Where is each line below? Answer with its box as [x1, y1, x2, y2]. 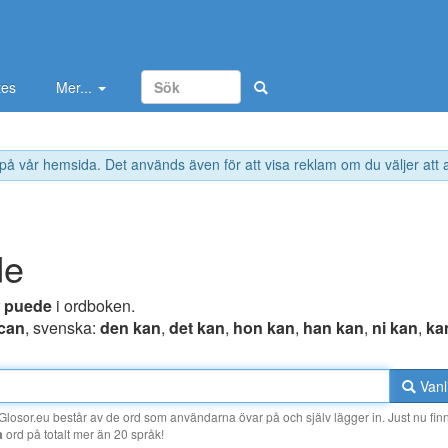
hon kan [233, 316, 295, 340]
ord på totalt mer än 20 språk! [3, 425, 164, 443]
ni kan [372, 316, 418, 340]
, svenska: [25, 316, 100, 340]
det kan [169, 316, 225, 340]
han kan [303, 316, 364, 340]
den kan [100, 316, 161, 340]
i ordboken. [52, 294, 135, 318]
